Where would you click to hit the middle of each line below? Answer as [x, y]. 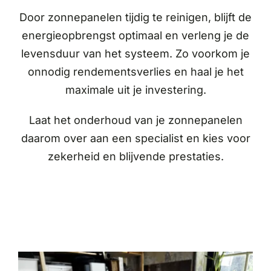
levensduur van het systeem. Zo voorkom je [135, 53]
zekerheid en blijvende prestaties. [135, 156]
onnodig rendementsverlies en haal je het [135, 71]
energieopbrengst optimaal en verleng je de [135, 35]
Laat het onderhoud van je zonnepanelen [135, 120]
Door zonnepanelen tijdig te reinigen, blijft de [135, 17]
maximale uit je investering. [135, 90]
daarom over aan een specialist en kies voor [135, 138]
